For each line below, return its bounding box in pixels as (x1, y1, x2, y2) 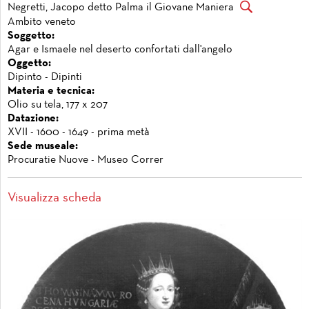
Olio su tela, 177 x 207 (8, 99, 108, 110)
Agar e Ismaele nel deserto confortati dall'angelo (8, 44, 232, 54)
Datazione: (8, 113, 59, 123)
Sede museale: (8, 141, 78, 151)
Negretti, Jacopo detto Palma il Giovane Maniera (8, 3, 234, 13)
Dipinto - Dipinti (8, 72, 82, 82)
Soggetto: (8, 30, 54, 41)
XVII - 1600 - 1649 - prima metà (8, 127, 150, 137)
